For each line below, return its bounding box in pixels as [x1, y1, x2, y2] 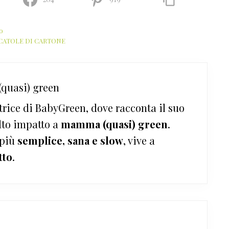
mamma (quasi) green [61, 117, 168, 131]
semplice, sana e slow [17, 133, 123, 147]
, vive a [123, 133, 155, 147]
